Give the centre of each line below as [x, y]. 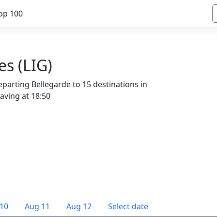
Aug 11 [37, 206]
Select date [128, 206]
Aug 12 [79, 206]
